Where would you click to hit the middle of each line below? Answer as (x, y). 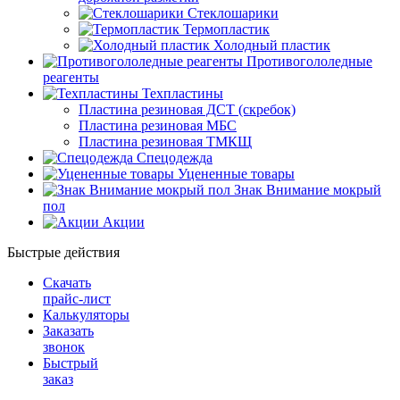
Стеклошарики (233, 13)
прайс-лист (77, 299)
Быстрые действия (63, 252)
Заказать (68, 331)
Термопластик (226, 29)
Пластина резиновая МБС (158, 125)
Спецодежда (175, 158)
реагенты (71, 77)
